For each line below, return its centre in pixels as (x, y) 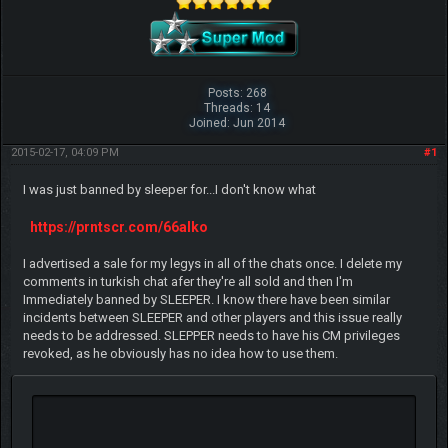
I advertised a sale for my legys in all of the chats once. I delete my (212, 263)
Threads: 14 (237, 107)
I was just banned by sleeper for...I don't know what (170, 189)
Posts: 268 (237, 92)
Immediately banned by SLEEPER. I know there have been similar (206, 299)
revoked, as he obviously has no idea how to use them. (180, 353)
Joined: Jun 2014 (237, 122)
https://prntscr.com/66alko (118, 226)
